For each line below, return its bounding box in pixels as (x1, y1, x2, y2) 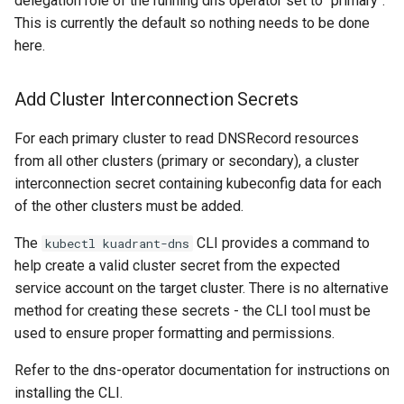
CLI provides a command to (193, 234, 370, 252)
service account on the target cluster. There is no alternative (14, 280, 389, 298)
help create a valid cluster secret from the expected (14, 257, 340, 275)
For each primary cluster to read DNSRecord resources (14, 130, 359, 148)
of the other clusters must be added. (14, 197, 243, 216)
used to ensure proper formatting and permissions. (14, 325, 335, 343)
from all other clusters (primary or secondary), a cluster (14, 152, 359, 170)
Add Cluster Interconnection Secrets (14, 88, 298, 111)
